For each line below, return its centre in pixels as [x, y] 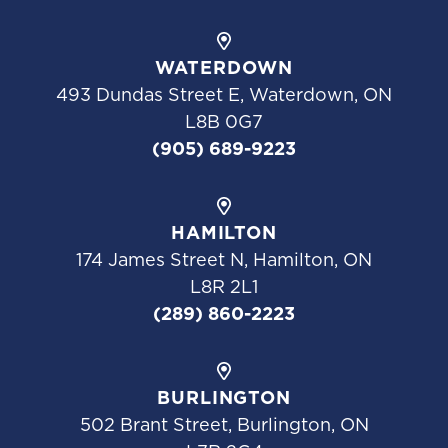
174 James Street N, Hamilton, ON [224, 260]
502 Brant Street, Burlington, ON [224, 425]
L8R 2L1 [224, 287]
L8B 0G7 [224, 122]
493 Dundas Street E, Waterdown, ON [224, 95]
